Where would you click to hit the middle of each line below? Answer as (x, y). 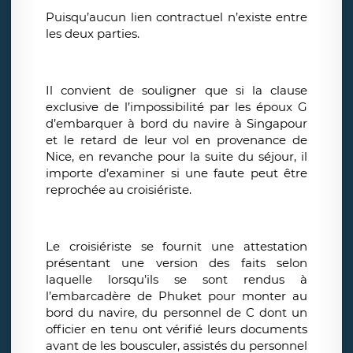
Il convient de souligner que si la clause (176, 91)
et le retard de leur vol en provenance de (176, 140)
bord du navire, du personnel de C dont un (176, 313)
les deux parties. (93, 34)
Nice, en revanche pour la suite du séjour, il (176, 157)
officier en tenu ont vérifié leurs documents (176, 329)
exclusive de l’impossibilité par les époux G (176, 107)
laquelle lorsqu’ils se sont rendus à (176, 280)
